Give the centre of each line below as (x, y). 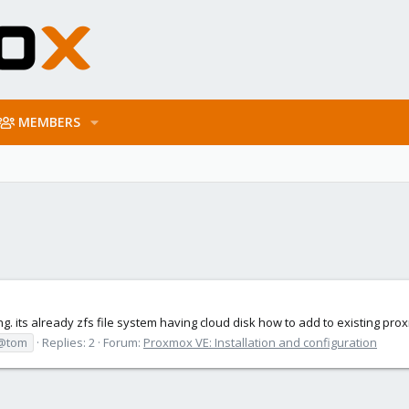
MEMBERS (50, 122)
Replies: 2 (68, 342)
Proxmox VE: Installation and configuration (260, 342)
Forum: (123, 342)
